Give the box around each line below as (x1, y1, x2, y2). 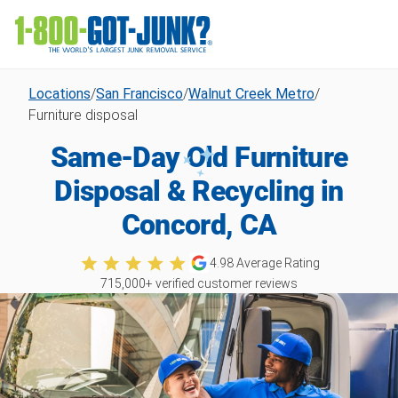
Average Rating (234, 255, 321, 270)
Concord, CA (121, 208, 277, 242)
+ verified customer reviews (146, 275, 298, 291)
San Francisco (96, 85, 183, 102)
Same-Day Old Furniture (50, 140, 348, 174)
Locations (28, 85, 91, 102)
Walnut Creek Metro (188, 85, 314, 102)
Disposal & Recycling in (54, 174, 344, 208)
